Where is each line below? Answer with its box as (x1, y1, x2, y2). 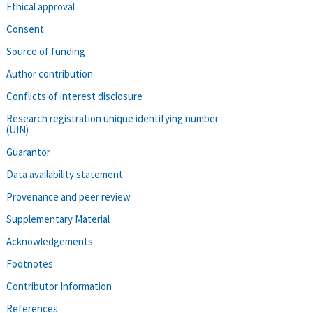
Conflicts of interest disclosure (6, 89, 143, 103)
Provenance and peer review (6, 189, 131, 203)
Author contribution (6, 66, 93, 80)
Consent (6, 22, 44, 36)
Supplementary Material (6, 212, 110, 226)
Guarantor (6, 145, 50, 159)
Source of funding (6, 44, 85, 58)
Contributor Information (6, 279, 112, 293)
